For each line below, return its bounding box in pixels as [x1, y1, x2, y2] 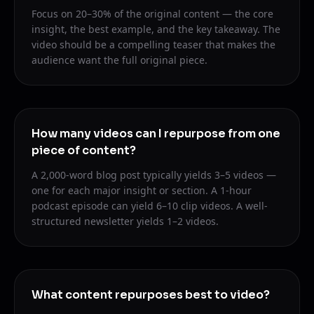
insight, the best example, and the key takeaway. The [32, 22, 280, 36]
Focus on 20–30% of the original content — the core [32, 7, 273, 20]
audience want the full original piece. [32, 53, 207, 67]
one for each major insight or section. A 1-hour [32, 184, 252, 197]
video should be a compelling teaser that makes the [32, 38, 275, 51]
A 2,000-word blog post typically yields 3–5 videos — [32, 168, 276, 182]
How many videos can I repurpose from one [32, 126, 280, 141]
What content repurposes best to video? [32, 287, 270, 302]
